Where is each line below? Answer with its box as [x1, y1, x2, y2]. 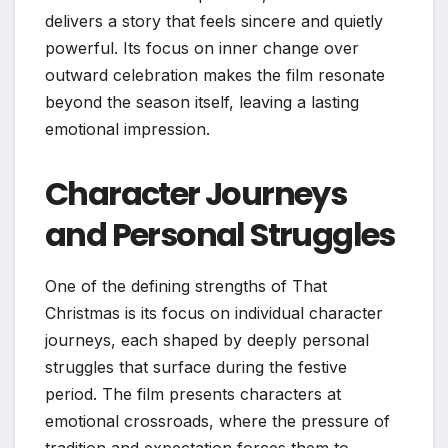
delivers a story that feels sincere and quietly [45, 10, 383, 31]
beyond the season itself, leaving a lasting [45, 91, 359, 112]
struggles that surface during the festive [45, 356, 347, 377]
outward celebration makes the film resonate [45, 64, 385, 85]
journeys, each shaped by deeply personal [45, 329, 369, 350]
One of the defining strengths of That [45, 275, 327, 296]
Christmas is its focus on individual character [45, 302, 383, 323]
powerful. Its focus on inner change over [45, 37, 359, 58]
